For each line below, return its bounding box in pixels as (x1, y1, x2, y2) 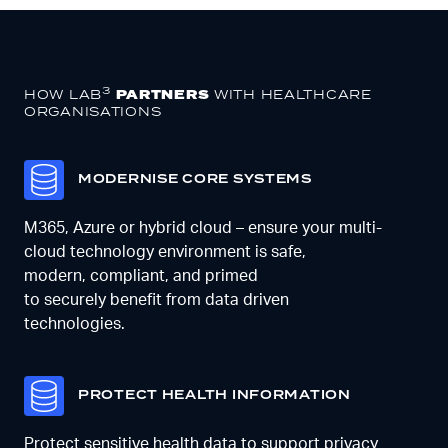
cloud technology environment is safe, (24, 244, 306, 261)
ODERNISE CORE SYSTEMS (92, 170, 312, 190)
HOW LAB (24, 86, 103, 104)
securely (44, 292, 110, 309)
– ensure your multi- (232, 220, 382, 237)
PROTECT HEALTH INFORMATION (78, 386, 351, 406)
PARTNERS (115, 86, 210, 106)
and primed (173, 268, 258, 285)
